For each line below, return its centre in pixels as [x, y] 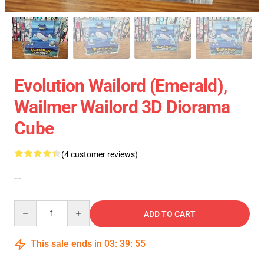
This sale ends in [66, 244]
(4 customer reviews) [100, 155]
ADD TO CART [170, 214]
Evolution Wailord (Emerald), [121, 86]
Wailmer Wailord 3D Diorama [122, 107]
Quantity [30, 206]
